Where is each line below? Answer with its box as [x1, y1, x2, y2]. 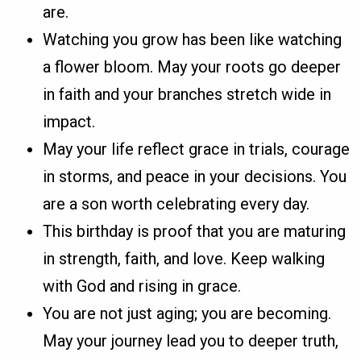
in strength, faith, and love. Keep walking [43, 249, 326, 269]
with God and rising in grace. [43, 276, 242, 297]
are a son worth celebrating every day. [43, 194, 310, 214]
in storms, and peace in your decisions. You [43, 167, 347, 187]
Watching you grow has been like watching [43, 30, 342, 50]
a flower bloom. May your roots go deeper [43, 57, 342, 77]
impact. [43, 112, 96, 132]
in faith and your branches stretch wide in [43, 85, 332, 105]
